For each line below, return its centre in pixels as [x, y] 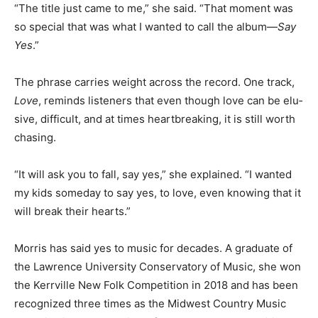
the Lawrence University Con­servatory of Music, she [146, 279]
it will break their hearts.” [77, 224]
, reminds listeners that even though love [172, 113]
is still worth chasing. [67, 150]
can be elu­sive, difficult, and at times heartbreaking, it [148, 131]
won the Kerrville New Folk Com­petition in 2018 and [144, 297]
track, [29, 113]
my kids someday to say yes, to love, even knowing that [153, 205]
